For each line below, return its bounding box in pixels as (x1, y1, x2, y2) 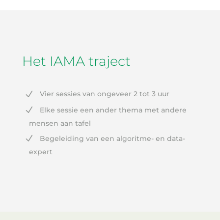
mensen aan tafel (28, 119, 91, 128)
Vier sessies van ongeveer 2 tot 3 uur (39, 89, 169, 99)
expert (28, 147, 53, 157)
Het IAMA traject (22, 53, 131, 70)
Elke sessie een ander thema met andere (39, 105, 187, 114)
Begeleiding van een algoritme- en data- (39, 134, 185, 143)
